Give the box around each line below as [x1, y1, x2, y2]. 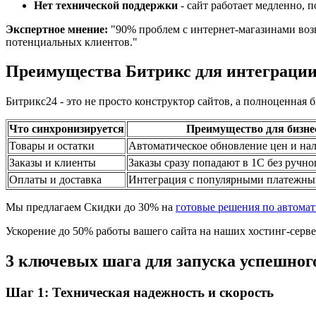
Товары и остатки [9, 140, 95, 152]
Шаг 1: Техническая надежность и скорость [6, 285, 274, 300]
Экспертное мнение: [6, 23, 108, 35]
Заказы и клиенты [9, 157, 96, 169]
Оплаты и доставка [9, 174, 102, 186]
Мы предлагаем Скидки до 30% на [6, 201, 176, 214]
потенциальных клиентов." [6, 35, 138, 48]
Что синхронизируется [9, 123, 124, 135]
